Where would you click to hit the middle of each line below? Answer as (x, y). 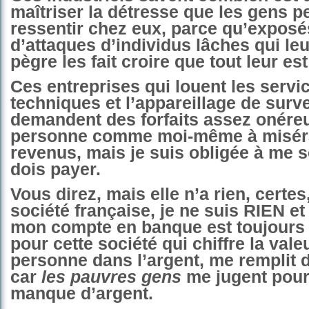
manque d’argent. (82, 293)
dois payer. (56, 169)
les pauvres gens (111, 277)
